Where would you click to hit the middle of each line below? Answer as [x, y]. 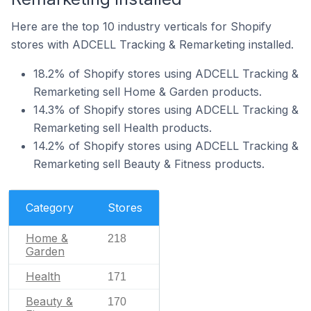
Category [50, 207]
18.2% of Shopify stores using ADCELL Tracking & [166, 73]
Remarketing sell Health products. [123, 127]
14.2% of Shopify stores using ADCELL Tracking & [166, 145]
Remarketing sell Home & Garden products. [148, 91]
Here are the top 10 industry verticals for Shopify [141, 26]
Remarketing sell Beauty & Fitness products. [149, 163]
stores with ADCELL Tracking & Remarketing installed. [152, 44]
